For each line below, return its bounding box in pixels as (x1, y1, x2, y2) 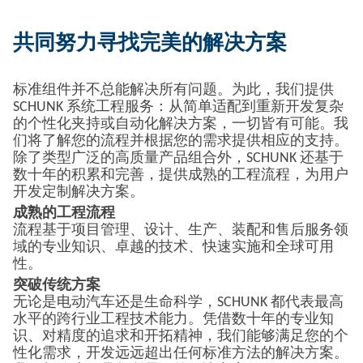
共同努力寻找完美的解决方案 (13, 33, 287, 55)
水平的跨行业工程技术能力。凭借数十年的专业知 (13, 312, 334, 327)
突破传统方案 (13, 278, 100, 293)
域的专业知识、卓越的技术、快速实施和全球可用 (13, 240, 334, 255)
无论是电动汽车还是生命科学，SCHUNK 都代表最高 (13, 295, 344, 310)
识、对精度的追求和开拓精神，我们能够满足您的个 (13, 329, 348, 344)
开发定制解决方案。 (13, 185, 144, 200)
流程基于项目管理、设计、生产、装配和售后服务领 (13, 223, 348, 238)
